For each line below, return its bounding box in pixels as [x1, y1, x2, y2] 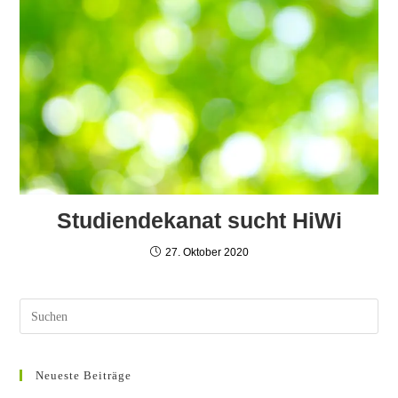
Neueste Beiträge [36, 369, 132, 383]
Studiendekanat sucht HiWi [56, 208, 342, 234]
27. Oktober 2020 [164, 246, 249, 259]
